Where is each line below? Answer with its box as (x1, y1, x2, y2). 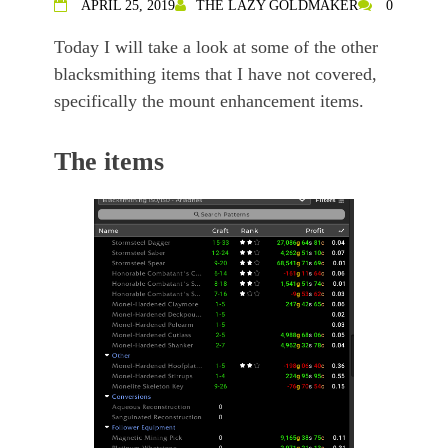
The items (54, 147, 164, 177)
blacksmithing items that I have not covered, (54, 64, 377, 85)
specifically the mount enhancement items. (54, 91, 369, 112)
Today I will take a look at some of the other (54, 37, 378, 58)
